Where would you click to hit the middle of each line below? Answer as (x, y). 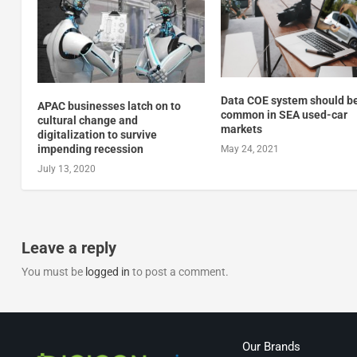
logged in (107, 272)
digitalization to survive (97, 135)
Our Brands (271, 346)
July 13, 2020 (66, 169)
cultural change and (87, 121)
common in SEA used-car (284, 114)
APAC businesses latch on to (109, 106)
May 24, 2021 (250, 149)
